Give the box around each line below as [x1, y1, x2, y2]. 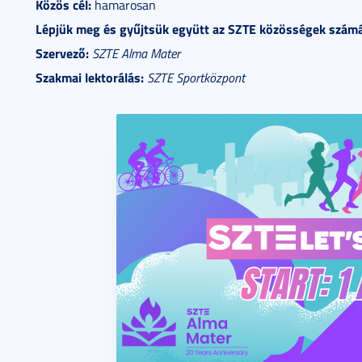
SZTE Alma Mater [92, 44, 180, 62]
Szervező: [36, 44, 89, 62]
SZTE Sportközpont [147, 69, 245, 86]
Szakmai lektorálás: [36, 68, 144, 86]
